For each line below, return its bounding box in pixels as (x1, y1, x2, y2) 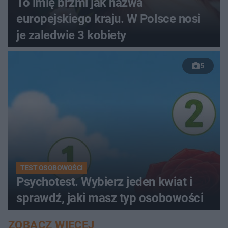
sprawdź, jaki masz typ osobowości (16, 190, 204, 205)
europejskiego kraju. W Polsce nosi (16, 11, 201, 26)
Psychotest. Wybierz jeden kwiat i (16, 174, 192, 189)
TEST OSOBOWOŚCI (20, 163, 83, 172)
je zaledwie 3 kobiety (16, 27, 126, 42)
